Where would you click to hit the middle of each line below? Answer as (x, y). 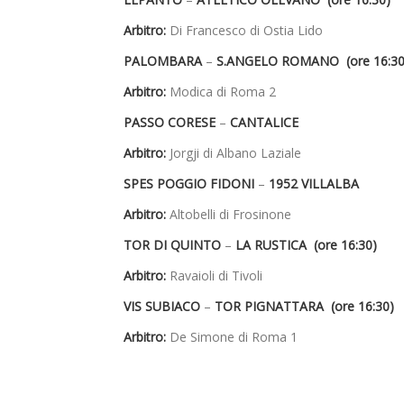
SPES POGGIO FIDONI (191, 184)
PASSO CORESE (171, 123)
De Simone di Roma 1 (232, 337)
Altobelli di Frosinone (229, 215)
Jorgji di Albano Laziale (234, 153)
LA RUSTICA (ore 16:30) (306, 245)
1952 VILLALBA (314, 184)
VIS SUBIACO (164, 307)
